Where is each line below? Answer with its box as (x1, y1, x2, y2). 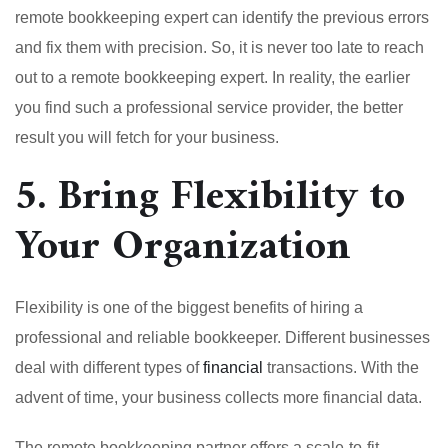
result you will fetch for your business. (15, 128, 279, 146)
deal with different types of (15, 358, 203, 376)
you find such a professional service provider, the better (15, 98, 403, 116)
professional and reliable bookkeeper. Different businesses (15, 328, 430, 346)
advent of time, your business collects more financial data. (15, 388, 422, 406)
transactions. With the (263, 358, 419, 376)
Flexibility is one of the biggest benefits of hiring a (15, 298, 363, 316)
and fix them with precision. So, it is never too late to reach (15, 38, 424, 56)
